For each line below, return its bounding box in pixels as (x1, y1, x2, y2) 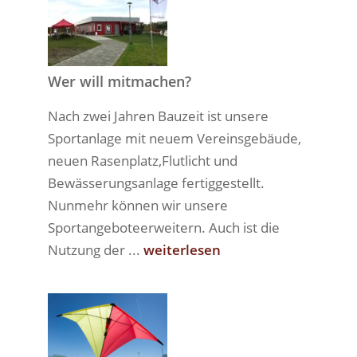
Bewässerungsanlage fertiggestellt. (47, 174, 265, 192)
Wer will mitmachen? (47, 72, 191, 91)
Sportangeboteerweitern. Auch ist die (47, 218, 280, 237)
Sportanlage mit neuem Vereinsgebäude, (47, 129, 301, 147)
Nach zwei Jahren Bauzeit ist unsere (47, 107, 269, 125)
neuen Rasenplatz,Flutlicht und (47, 151, 237, 170)
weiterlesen (143, 241, 221, 259)
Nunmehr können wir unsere (47, 196, 228, 214)
